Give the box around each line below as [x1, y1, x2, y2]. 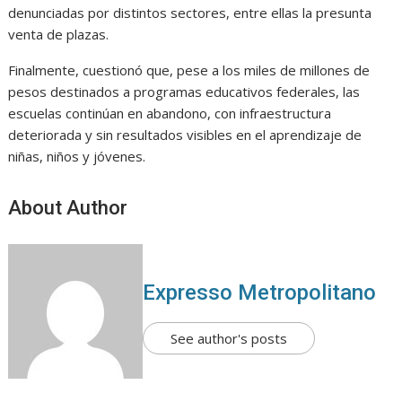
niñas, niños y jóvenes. [8, 147, 146, 166]
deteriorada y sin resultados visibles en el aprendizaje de [8, 126, 363, 144]
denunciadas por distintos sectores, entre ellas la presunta [8, 4, 372, 22]
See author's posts [170, 329, 288, 348]
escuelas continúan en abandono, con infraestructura [8, 104, 332, 123]
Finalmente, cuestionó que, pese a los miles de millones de [8, 61, 371, 80]
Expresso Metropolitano [143, 280, 377, 306]
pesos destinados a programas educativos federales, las [8, 83, 361, 101]
